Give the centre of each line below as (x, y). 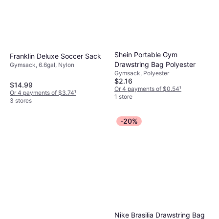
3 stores (21, 101)
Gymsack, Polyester (142, 73)
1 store (123, 97)
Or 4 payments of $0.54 (147, 89)
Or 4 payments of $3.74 (42, 93)
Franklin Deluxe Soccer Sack (55, 56)
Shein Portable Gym (146, 55)
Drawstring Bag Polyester (155, 65)
